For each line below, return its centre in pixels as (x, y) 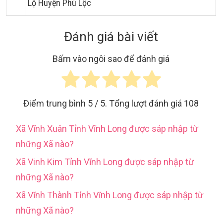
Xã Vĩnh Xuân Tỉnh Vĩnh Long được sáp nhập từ (107, 129)
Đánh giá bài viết (111, 37)
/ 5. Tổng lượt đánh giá (138, 104)
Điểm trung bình (55, 104)
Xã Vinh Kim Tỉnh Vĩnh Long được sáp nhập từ (105, 162)
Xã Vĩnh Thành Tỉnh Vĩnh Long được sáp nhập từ (110, 195)
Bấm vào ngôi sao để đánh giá (111, 59)
